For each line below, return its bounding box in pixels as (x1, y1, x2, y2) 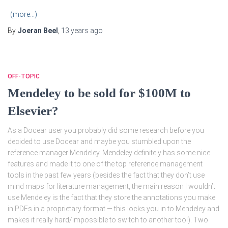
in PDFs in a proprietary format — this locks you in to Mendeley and (8, 204, 219, 213)
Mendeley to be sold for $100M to (8, 85, 191, 100)
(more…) (10, 10, 37, 18)
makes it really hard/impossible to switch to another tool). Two (8, 215, 208, 224)
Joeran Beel (17, 26, 58, 35)
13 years (61, 26, 89, 35)
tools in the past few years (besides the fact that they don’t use (8, 170, 205, 179)
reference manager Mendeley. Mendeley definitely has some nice (8, 148, 210, 157)
